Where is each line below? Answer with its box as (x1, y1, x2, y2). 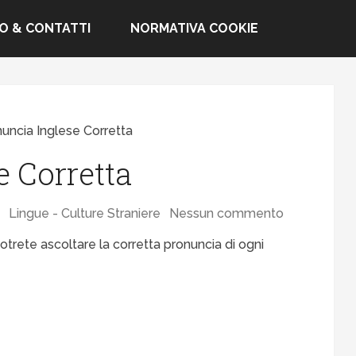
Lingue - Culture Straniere (9, 206, 161, 222)
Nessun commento (169, 206, 284, 222)
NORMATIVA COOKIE (130, 21, 258, 36)
